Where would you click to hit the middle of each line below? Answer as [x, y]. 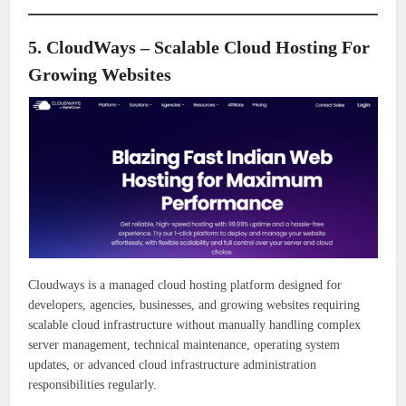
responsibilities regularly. [93, 385]
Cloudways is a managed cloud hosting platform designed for [185, 285]
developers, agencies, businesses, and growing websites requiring [194, 305]
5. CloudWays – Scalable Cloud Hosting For [199, 48]
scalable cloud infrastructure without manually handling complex [195, 325]
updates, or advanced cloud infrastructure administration [173, 365]
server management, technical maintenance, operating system [184, 345]
